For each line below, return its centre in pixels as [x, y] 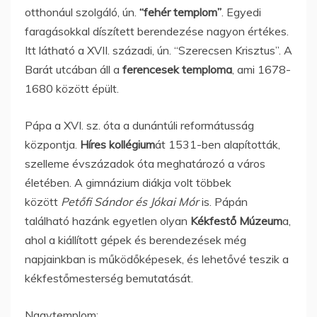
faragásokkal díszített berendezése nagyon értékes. [157, 31]
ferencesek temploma [177, 69]
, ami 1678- [261, 69]
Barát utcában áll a [74, 69]
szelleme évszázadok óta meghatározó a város [145, 163]
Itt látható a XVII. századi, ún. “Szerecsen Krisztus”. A [158, 50]
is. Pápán [225, 201]
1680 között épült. [72, 88]
